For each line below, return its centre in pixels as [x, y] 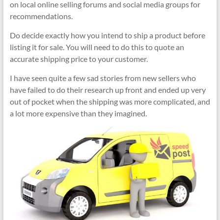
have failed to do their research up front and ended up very [108, 89]
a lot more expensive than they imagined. [78, 113]
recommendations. [41, 16]
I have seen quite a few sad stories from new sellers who [103, 78]
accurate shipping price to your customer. [79, 58]
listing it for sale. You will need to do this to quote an [97, 47]
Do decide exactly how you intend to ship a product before [107, 35]
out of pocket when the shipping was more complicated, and [110, 101]
